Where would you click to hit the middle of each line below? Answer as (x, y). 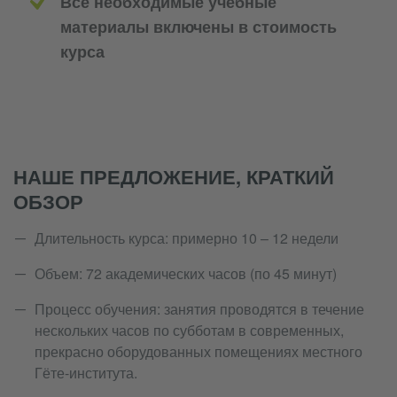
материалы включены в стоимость (198, 27)
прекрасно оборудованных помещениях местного (198, 351)
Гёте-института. (86, 373)
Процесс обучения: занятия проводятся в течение (199, 309)
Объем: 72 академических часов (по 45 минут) (186, 273)
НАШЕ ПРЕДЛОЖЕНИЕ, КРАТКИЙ (174, 176)
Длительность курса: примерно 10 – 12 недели (187, 238)
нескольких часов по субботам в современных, (189, 330)
